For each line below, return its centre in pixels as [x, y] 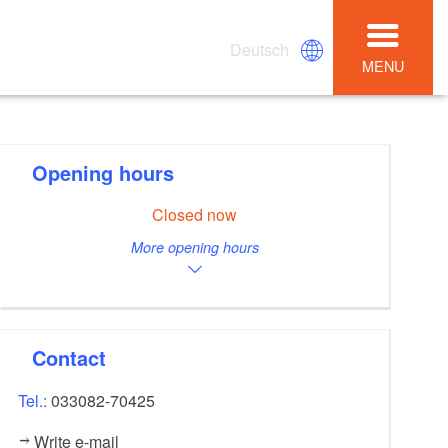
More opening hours [194, 247]
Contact [76, 357]
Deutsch [260, 49]
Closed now [195, 215]
